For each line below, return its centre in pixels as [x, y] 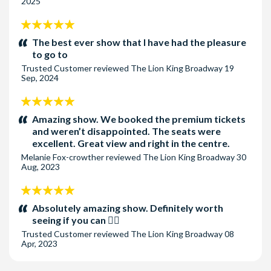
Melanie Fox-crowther [64, 157]
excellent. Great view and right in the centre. [131, 143]
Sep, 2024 [40, 78]
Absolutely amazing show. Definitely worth [128, 208]
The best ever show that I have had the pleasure [139, 42]
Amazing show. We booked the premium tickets [139, 119]
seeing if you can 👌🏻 [76, 220]
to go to [50, 54]
